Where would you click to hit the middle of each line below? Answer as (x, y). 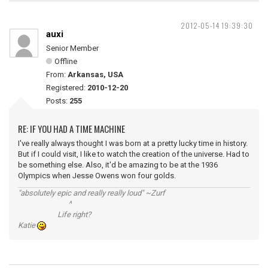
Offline (66, 61)
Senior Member (72, 48)
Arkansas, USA (95, 74)
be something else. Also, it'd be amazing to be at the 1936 (118, 165)
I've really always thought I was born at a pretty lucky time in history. (133, 143)
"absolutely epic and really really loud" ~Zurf (92, 193)
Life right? (54, 214)
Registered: (67, 88)
